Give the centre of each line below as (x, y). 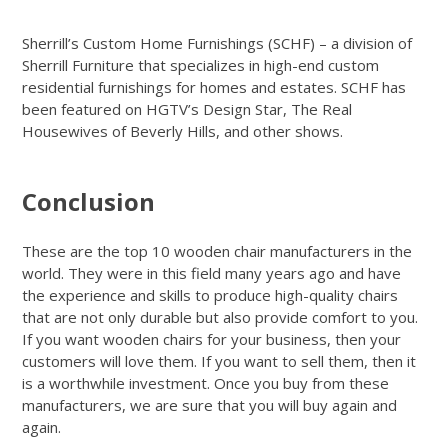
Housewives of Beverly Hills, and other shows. (183, 131)
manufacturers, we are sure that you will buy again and (210, 405)
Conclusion (89, 202)
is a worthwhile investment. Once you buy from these (206, 383)
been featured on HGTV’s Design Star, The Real (187, 109)
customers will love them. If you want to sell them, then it (219, 361)
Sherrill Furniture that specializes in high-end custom (201, 65)
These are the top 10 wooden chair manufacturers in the (217, 251)
